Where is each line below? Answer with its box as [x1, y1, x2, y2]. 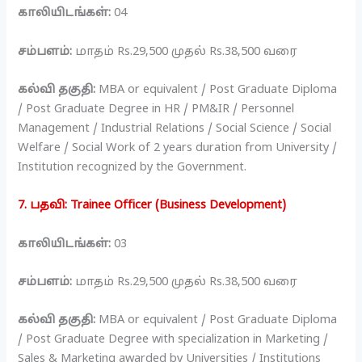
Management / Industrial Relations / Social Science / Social [18, 120, 332, 136]
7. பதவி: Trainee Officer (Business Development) [18, 198, 287, 213]
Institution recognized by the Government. [18, 159, 247, 175]
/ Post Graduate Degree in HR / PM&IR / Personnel [18, 101, 295, 116]
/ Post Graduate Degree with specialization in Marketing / [18, 332, 329, 347]
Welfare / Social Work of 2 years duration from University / [18, 140, 338, 155]
